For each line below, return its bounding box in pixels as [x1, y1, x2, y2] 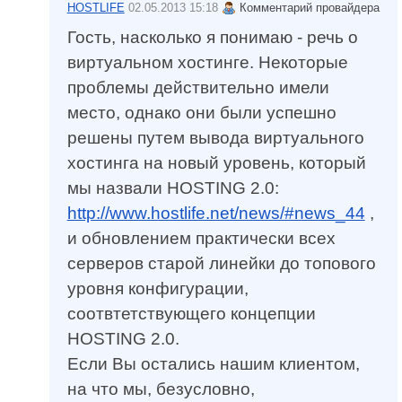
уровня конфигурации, [66, 279, 249, 299]
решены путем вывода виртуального [66, 128, 364, 148]
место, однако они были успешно [66, 103, 336, 123]
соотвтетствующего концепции [66, 304, 316, 324]
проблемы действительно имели [66, 78, 329, 98]
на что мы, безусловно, [66, 380, 255, 399]
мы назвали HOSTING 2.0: [66, 179, 279, 198]
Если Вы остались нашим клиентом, [66, 354, 360, 374]
